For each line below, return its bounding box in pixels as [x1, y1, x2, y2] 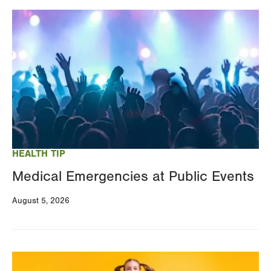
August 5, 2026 [12, 195, 70, 206]
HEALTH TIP [12, 148, 65, 159]
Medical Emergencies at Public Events [12, 168, 254, 184]
